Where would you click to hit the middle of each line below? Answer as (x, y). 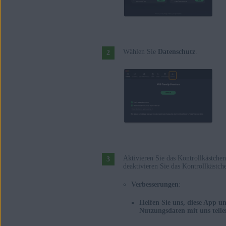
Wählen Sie (140, 52)
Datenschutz (177, 52)
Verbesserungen (155, 185)
